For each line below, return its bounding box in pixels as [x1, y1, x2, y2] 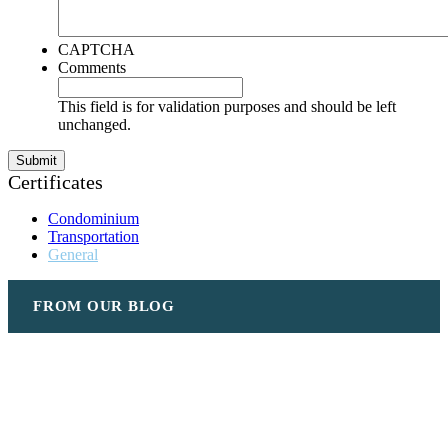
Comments [58, 58, 126, 76]
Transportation [48, 227, 139, 245]
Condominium [48, 209, 139, 227]
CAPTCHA [58, 40, 135, 58]
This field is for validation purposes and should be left [58, 97, 396, 115]
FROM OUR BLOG [33, 297, 175, 314]
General [48, 245, 98, 263]
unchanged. [58, 115, 131, 133]
